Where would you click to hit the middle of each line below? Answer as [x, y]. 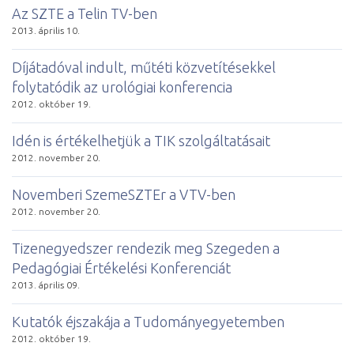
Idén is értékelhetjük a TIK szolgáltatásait [141, 140]
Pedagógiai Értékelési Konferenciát [121, 267]
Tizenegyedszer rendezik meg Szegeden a [146, 248]
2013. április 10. [46, 30]
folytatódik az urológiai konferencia [122, 87]
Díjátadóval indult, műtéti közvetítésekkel [144, 67]
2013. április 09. [46, 284]
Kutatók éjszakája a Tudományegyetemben [148, 321]
